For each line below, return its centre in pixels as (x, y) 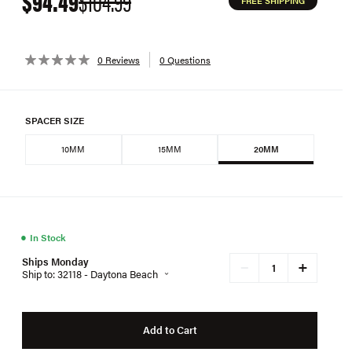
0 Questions (185, 59)
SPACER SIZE (55, 120)
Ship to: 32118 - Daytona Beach (90, 273)
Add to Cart (170, 330)
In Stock (48, 237)
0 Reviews (119, 59)
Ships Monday (55, 261)
